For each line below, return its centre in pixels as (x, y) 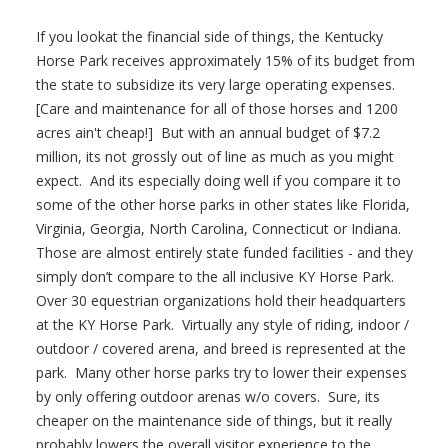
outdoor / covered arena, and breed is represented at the (221, 348)
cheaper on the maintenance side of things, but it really (214, 420)
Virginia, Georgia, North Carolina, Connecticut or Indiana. (221, 228)
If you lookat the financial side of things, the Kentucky (210, 36)
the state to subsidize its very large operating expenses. (218, 84)
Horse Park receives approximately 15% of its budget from (226, 60)
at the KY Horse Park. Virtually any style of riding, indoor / (223, 324)
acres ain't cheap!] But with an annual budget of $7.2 (208, 132)
